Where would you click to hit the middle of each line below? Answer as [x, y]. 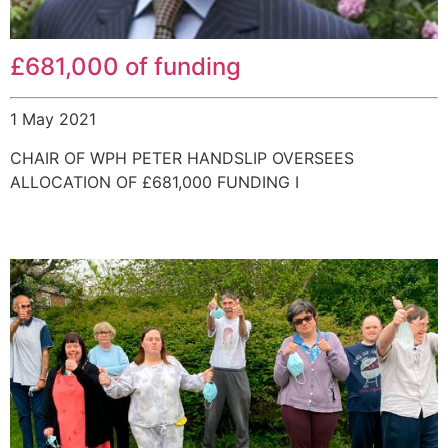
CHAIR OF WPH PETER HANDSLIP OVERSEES [182, 157]
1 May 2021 [53, 119]
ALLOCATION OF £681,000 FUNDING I [154, 181]
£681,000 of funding [125, 67]
